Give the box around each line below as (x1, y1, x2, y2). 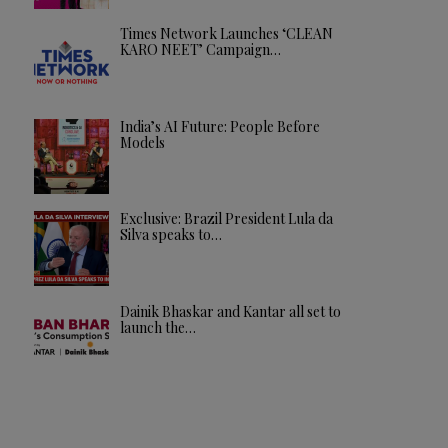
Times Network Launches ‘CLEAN (119, 24, 333, 44)
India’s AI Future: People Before (119, 116, 320, 136)
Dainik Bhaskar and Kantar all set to (119, 301, 341, 321)
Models (119, 132, 165, 152)
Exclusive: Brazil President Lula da (119, 209, 333, 229)
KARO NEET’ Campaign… (119, 40, 281, 60)
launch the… (119, 317, 196, 337)
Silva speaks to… (119, 225, 222, 245)
